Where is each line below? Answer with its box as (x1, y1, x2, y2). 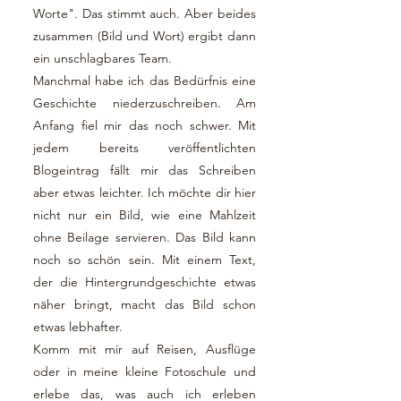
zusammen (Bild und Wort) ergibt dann (33, 28, 256, 44)
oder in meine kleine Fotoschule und (33, 363, 256, 380)
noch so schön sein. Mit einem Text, (33, 252, 256, 268)
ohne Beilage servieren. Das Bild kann (33, 229, 256, 245)
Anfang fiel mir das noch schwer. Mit (33, 117, 256, 133)
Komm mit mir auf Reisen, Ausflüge (33, 341, 256, 357)
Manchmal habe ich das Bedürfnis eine (33, 73, 256, 89)
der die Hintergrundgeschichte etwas (33, 274, 256, 290)
